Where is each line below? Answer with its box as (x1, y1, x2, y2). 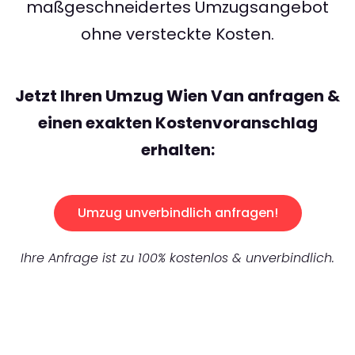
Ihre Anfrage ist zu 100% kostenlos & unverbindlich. (21, 249, 334, 268)
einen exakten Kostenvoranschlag (37, 112, 318, 135)
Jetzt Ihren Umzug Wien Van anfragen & (15, 85, 340, 108)
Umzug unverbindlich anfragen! (77, 204, 278, 223)
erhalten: (140, 139, 215, 162)
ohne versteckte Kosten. (81, 23, 274, 46)
